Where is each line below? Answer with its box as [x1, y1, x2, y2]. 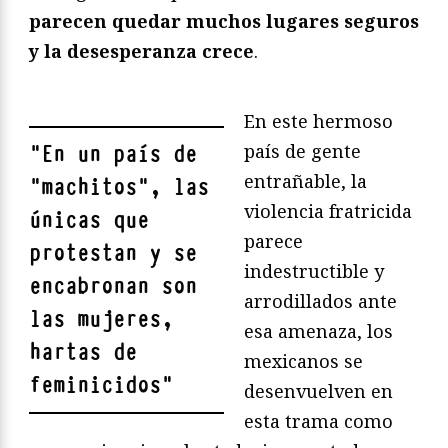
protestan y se [29, 239, 197, 269]
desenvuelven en [244, 379, 393, 404]
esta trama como [244, 409, 393, 434]
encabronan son [29, 272, 197, 302]
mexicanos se [244, 349, 363, 374]
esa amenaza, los [244, 319, 393, 344]
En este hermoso [244, 109, 393, 134]
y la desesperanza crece [29, 39, 254, 64]
